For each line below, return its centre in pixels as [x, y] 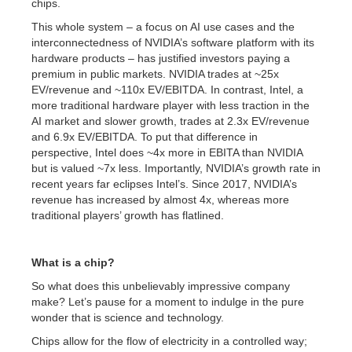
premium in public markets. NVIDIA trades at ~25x [155, 74]
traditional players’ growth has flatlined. [128, 215]
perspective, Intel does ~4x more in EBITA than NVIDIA [167, 152]
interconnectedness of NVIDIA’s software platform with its [173, 42]
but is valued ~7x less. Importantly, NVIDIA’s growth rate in [176, 168]
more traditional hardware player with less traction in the [170, 105]
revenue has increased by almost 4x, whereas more [160, 200]
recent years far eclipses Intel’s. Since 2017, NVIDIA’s [164, 184]
